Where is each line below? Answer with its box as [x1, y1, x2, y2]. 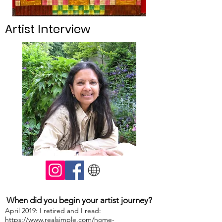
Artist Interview [5, 21, 90, 38]
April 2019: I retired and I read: [5, 206, 101, 216]
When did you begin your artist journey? [6, 195, 152, 206]
